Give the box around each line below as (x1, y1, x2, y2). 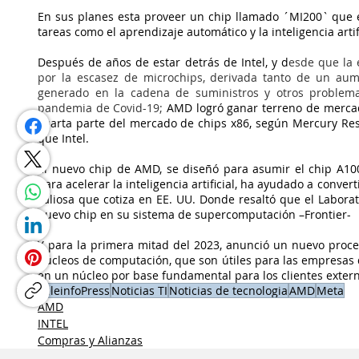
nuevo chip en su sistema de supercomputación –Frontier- (38, 207, 351, 223)
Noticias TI (111, 283, 167, 299)
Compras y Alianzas (38, 333, 143, 349)
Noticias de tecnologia (169, 283, 288, 299)
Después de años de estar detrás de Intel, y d (38, 54, 288, 71)
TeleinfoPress (38, 283, 110, 299)
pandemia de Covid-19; (38, 100, 167, 116)
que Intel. (38, 131, 89, 147)
